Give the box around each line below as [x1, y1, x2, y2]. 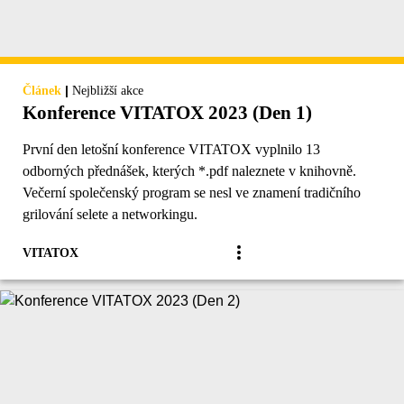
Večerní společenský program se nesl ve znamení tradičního [23, 184, 361, 200]
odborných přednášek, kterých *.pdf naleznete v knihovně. [23, 162, 356, 179]
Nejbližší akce [72, 83, 143, 97]
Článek [23, 83, 61, 97]
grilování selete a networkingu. [23, 206, 197, 222]
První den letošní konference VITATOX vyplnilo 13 [23, 141, 320, 157]
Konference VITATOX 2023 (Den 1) [23, 101, 312, 124]
